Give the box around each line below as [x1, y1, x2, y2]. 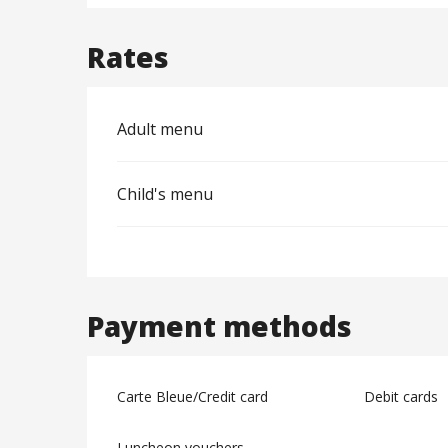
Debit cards [363, 387, 438, 407]
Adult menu [117, 118, 204, 141]
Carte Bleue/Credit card [117, 387, 269, 407]
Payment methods [87, 307, 353, 346]
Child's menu [117, 183, 214, 206]
